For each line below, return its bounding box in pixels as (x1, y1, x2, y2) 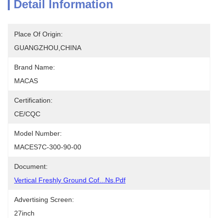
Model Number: (14, 129, 62, 137)
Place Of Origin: (14, 30, 63, 38)
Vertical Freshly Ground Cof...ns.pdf (14, 176, 126, 184)
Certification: (14, 96, 53, 104)
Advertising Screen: (14, 196, 74, 203)
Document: (14, 163, 48, 170)
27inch (14, 209, 35, 217)
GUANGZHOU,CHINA (14, 44, 81, 52)
